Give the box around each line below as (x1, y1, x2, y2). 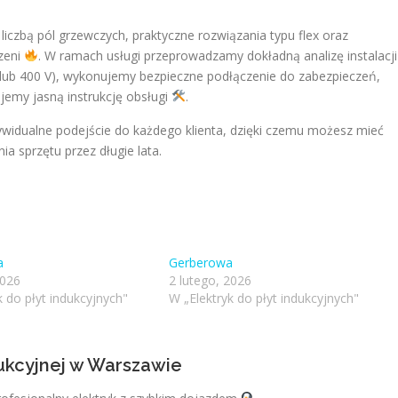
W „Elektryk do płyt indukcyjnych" (169, 290, 360, 306)
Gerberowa (169, 254, 234, 271)
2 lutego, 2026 (169, 272, 252, 289)
